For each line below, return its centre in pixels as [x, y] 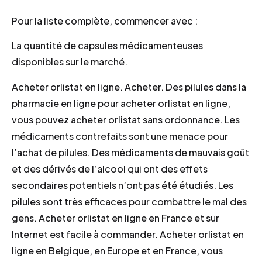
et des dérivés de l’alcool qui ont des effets [110, 168]
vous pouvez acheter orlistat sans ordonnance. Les [126, 119]
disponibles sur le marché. [70, 62]
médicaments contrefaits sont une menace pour [120, 136]
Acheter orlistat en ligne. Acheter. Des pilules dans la [129, 87]
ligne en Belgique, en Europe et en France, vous [117, 250]
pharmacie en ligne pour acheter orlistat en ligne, [121, 103]
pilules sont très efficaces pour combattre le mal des [129, 201]
